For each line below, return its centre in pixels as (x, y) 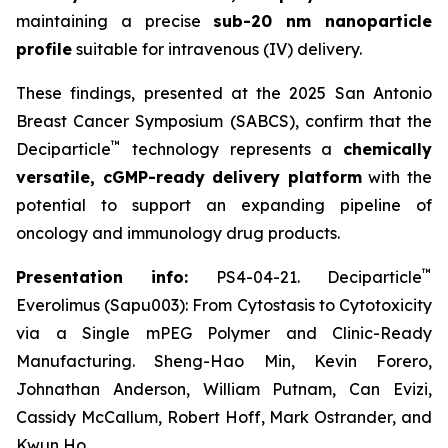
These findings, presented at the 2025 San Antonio (224, 93)
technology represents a (232, 149)
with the (397, 177)
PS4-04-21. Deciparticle (305, 277)
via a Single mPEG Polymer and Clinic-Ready (224, 333)
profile (44, 49)
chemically (387, 149)
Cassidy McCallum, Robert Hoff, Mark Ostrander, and (224, 417)
